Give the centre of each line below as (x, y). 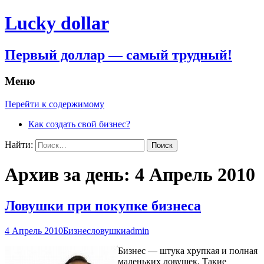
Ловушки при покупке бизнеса (103, 206)
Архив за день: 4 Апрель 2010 (130, 174)
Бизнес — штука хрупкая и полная (188, 251)
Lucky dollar (57, 23)
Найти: (19, 144)
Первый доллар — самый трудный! (118, 55)
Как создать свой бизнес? (79, 124)
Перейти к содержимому (55, 104)
